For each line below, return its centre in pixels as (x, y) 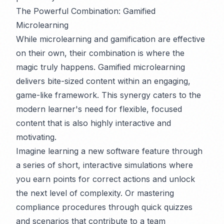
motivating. (36, 137)
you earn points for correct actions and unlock (105, 179)
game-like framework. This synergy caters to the (108, 95)
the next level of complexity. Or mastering (95, 193)
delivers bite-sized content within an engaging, (103, 81)
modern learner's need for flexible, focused (99, 109)
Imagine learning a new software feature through (109, 151)
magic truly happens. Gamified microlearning (100, 67)
